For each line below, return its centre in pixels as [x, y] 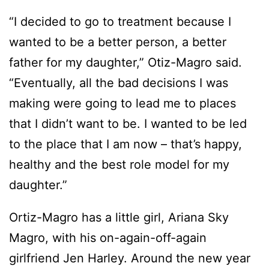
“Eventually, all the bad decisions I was [119, 83]
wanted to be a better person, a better [118, 42]
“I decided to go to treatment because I [120, 22]
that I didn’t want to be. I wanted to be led [128, 124]
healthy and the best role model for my [119, 165]
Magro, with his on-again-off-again [108, 238]
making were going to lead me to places [122, 104]
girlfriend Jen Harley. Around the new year [130, 258]
